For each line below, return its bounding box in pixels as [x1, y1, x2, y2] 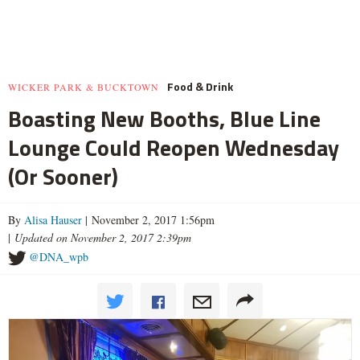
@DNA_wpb [29, 248, 88, 264]
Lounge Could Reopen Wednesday [8, 129, 339, 165]
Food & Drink [167, 77, 233, 95]
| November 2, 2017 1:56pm [82, 211, 215, 227]
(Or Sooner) [8, 158, 118, 194]
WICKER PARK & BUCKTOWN [8, 80, 159, 93]
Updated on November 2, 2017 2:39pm [14, 229, 191, 245]
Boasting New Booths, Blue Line [8, 100, 321, 136]
